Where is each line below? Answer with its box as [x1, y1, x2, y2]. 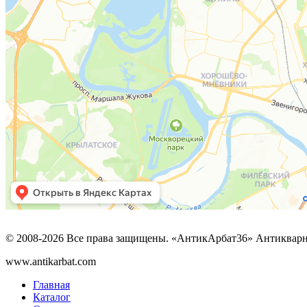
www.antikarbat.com [5, 256, 96, 268]
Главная [33, 279, 70, 291]
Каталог [33, 291, 71, 304]
